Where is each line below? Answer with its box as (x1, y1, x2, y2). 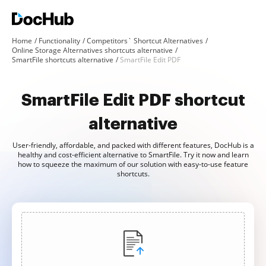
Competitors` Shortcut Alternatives (87, 36, 203, 46)
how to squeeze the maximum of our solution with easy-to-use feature (18, 159, 248, 169)
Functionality (39, 36, 80, 46)
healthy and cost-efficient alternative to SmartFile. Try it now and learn (17, 150, 249, 160)
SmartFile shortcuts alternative (12, 55, 113, 65)
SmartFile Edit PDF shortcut (21, 92, 245, 109)
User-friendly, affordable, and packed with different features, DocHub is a (12, 140, 254, 150)
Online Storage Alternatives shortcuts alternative (12, 45, 173, 55)
